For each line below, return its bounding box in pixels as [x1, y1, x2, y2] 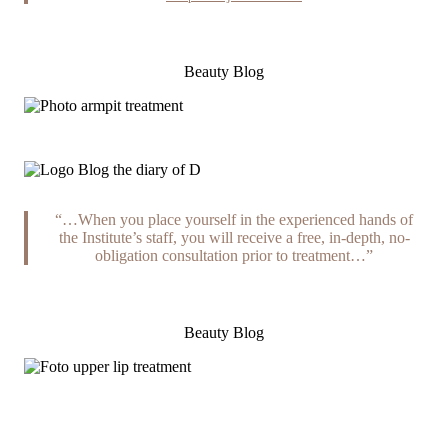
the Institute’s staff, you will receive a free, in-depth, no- [58, 228, 410, 246]
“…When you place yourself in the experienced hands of [55, 210, 413, 228]
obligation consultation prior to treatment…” [95, 246, 373, 264]
